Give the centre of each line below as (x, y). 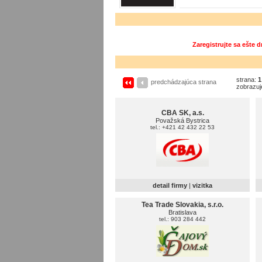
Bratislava (182, 212)
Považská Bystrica (182, 120)
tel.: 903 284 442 (182, 219)
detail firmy (170, 185)
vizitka (202, 185)
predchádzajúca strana (184, 82)
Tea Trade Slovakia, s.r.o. (182, 205)
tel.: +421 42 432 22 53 (182, 127)
